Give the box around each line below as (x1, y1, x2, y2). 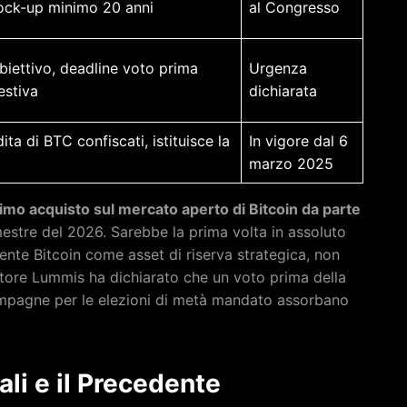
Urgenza (249, 58, 307, 77)
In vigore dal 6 (249, 131, 348, 150)
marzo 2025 (249, 154, 333, 173)
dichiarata (249, 81, 317, 100)
